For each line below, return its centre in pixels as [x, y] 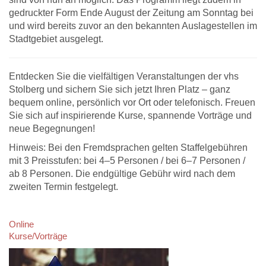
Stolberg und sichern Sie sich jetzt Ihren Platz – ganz [120, 89]
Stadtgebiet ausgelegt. [56, 39]
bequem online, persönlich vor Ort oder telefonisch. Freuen [132, 102]
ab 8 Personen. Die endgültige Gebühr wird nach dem [122, 174]
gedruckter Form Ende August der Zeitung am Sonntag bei [131, 13]
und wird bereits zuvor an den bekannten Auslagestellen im [133, 26]
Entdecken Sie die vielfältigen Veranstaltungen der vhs [124, 76]
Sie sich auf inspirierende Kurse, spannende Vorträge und [130, 115]
